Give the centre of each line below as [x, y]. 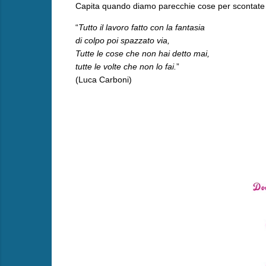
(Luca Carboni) [103, 79]
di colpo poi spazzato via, [122, 40]
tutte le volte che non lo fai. [126, 66]
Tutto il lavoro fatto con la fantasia [141, 27]
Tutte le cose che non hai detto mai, [142, 53]
